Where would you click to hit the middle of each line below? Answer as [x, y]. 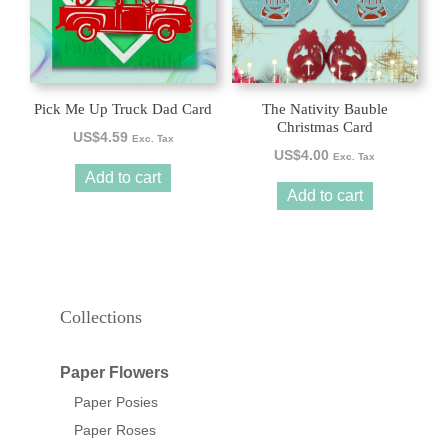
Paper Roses [115, 430]
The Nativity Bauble [324, 109]
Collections [101, 317]
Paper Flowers [114, 373]
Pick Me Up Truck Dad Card [123, 109]
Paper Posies [116, 402]
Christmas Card [324, 127]
